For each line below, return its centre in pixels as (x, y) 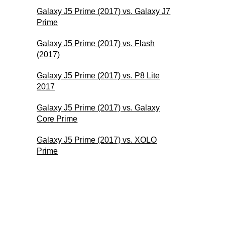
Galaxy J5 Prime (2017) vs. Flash (96, 43)
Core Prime (57, 119)
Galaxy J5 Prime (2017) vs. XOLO (97, 140)
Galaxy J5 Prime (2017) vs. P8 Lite (98, 75)
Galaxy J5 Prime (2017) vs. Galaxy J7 (104, 11)
